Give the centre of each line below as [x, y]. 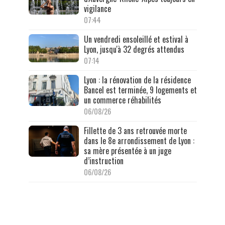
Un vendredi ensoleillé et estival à [136, 39]
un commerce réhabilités [122, 100]
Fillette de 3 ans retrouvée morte [135, 130]
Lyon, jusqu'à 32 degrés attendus [134, 49]
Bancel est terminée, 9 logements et [140, 90]
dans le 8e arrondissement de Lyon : [139, 140]
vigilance [97, 8]
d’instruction [103, 160]
